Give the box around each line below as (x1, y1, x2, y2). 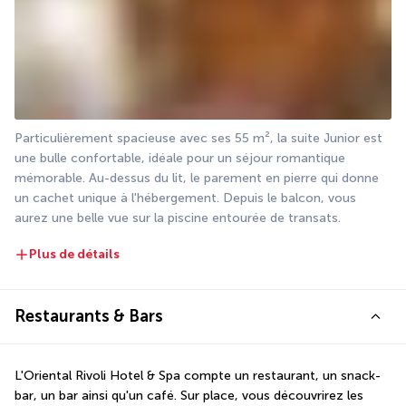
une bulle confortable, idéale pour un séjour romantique (14, 150, 345, 167)
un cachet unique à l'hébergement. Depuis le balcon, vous (14, 190, 356, 207)
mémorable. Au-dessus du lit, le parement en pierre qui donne (14, 170, 379, 187)
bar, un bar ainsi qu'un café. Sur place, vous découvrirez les (14, 387, 363, 403)
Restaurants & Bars (14, 305, 163, 326)
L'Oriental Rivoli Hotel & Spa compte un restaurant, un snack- (14, 367, 381, 383)
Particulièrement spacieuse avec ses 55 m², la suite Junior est (14, 130, 382, 147)
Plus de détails (29, 246, 120, 263)
